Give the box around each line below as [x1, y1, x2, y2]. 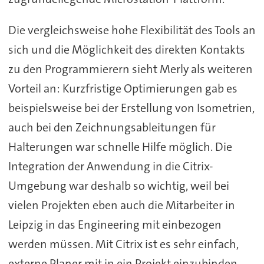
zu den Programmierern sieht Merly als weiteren [8, 61, 253, 77]
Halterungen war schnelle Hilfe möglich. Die [8, 138, 232, 154]
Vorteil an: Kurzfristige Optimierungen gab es [8, 80, 237, 96]
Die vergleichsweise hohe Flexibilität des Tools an [8, 22, 256, 38]
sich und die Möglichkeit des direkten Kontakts [8, 41, 245, 57]
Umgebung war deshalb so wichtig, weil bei [8, 177, 229, 193]
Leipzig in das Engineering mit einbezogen [8, 216, 222, 232]
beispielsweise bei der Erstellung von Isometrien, [8, 100, 255, 115]
